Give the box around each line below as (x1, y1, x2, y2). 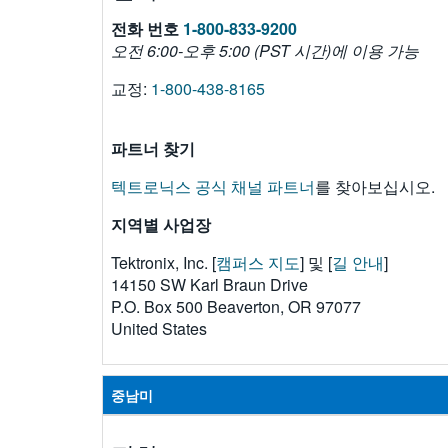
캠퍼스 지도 (216, 251, 300, 274)
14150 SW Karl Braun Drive (111, 273, 308, 296)
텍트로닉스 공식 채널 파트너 (111, 175, 315, 198)
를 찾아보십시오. (315, 175, 435, 198)
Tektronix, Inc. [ (111, 251, 216, 274)
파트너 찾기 (111, 137, 195, 160)
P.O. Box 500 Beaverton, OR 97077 (111, 295, 361, 318)
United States (111, 317, 207, 340)
